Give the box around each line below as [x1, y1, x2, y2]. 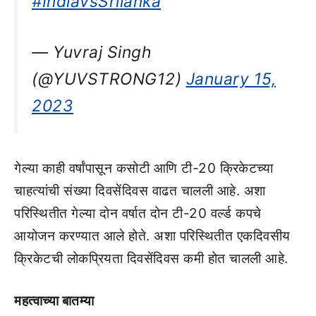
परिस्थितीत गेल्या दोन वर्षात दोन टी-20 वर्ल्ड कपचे [14, 205, 262, 221]
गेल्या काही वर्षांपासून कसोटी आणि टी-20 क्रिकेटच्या [14, 159, 273, 176]
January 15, [186, 68, 276, 89]
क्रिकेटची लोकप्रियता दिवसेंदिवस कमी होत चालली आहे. [14, 250, 288, 267]
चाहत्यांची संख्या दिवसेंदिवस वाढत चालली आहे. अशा [14, 182, 266, 199]
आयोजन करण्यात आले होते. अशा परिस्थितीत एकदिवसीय [14, 227, 291, 244]
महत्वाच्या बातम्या [14, 293, 95, 310]
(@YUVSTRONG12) [32, 68, 186, 89]
